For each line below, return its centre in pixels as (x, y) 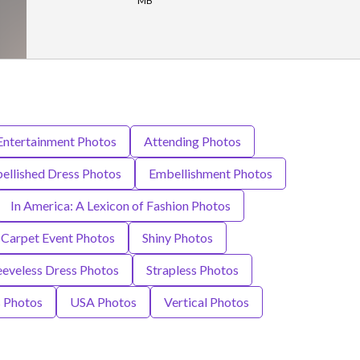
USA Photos (103, 302)
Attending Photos (192, 141)
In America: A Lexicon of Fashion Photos (120, 206)
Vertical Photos (206, 302)
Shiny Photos (178, 238)
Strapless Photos (192, 270)
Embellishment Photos (211, 174)
